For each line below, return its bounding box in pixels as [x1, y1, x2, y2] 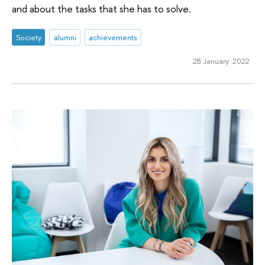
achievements [89, 32, 137, 43]
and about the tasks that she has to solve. [12, 1, 191, 15]
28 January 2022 [192, 56, 250, 67]
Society [15, 32, 41, 43]
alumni [53, 32, 76, 43]
